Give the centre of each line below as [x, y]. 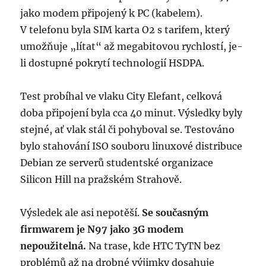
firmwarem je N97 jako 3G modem [102, 229]
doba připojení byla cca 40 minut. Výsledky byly [132, 113]
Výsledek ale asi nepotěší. [81, 213]
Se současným [175, 213]
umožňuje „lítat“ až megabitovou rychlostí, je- [132, 47]
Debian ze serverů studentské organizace [117, 163]
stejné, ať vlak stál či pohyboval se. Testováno [128, 130]
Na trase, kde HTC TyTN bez [155, 246]
